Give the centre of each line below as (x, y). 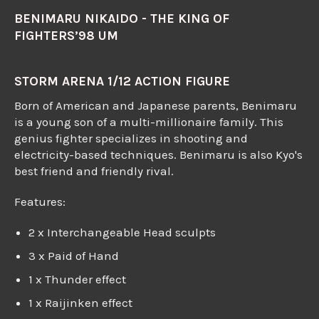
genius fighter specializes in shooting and (131, 138)
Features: (40, 202)
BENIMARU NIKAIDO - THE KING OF (122, 19)
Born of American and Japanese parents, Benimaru (156, 106)
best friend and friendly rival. (94, 171)
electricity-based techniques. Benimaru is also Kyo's (158, 155)
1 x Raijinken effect (82, 303)
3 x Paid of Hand (74, 256)
